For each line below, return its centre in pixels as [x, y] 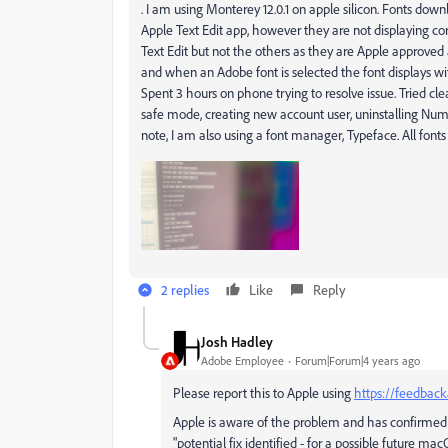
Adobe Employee [242, 360]
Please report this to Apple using [263, 393]
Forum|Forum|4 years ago [357, 360]
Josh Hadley [237, 341]
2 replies [185, 290]
